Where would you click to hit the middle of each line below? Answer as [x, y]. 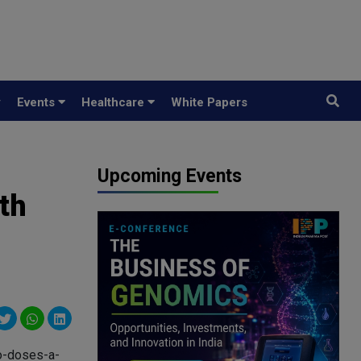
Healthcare [114, 102]
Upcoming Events [170, 176]
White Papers [209, 102]
